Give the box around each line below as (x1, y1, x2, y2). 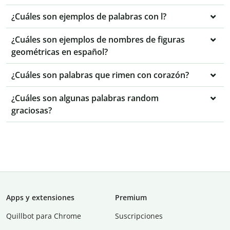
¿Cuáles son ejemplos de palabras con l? (11, 11, 166, 23)
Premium (115, 193, 147, 203)
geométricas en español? (11, 46, 108, 58)
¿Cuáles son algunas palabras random (11, 92, 159, 104)
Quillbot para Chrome (6, 211, 81, 221)
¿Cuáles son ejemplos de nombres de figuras (11, 34, 185, 46)
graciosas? (11, 105, 52, 117)
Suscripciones (115, 211, 163, 221)
